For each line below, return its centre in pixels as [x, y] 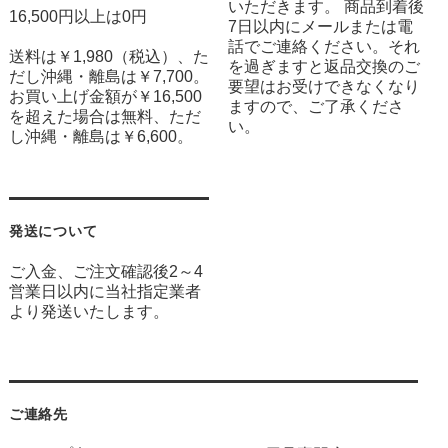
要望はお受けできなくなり [324, 86]
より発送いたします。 [88, 311]
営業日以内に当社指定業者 [104, 291]
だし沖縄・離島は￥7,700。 [108, 76]
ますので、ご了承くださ [316, 106]
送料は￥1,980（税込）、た [108, 56]
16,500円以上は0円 [77, 16]
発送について [53, 230]
